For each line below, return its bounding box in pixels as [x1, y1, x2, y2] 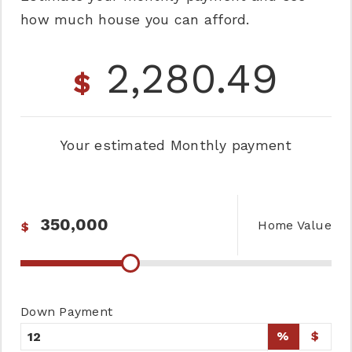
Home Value [258, 218, 332, 233]
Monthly [170, 137, 227, 153]
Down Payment [20, 304, 113, 319]
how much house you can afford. [20, 12, 250, 27]
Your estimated [60, 137, 170, 153]
